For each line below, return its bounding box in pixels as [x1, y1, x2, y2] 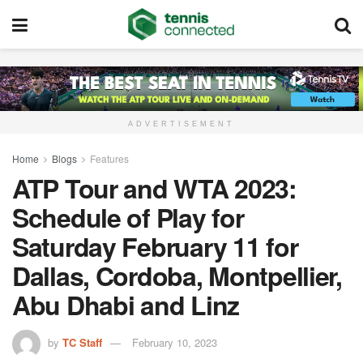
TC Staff [62, 335, 102, 351]
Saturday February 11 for [12, 228, 298, 266]
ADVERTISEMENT [128, 120, 235, 129]
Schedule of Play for [12, 199, 244, 237]
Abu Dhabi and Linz [12, 286, 239, 324]
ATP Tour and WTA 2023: [12, 169, 297, 207]
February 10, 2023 [132, 335, 217, 351]
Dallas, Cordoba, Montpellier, [12, 257, 342, 295]
